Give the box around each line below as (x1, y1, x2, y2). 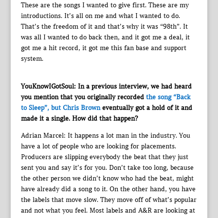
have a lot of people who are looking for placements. (20, 142, 176, 150)
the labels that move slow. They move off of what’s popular (20, 195, 197, 204)
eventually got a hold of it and (100, 103, 192, 112)
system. (20, 54, 43, 63)
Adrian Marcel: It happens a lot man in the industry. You (20, 131, 190, 140)
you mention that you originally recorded (20, 92, 146, 101)
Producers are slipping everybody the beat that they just (20, 152, 188, 161)
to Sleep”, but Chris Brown (20, 103, 100, 112)
